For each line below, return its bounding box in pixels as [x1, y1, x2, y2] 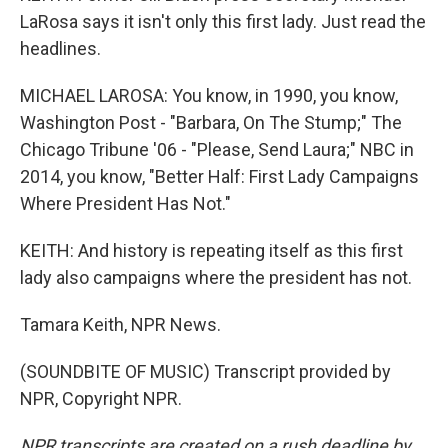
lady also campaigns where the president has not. [20, 267, 412, 288]
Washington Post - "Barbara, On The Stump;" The [20, 112, 402, 133]
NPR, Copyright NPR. [20, 388, 182, 409]
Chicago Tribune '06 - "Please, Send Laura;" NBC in [20, 139, 414, 160]
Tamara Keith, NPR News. [20, 314, 221, 335]
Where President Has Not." [20, 193, 231, 214]
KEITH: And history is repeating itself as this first [20, 240, 403, 261]
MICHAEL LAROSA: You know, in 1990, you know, [20, 85, 398, 106]
